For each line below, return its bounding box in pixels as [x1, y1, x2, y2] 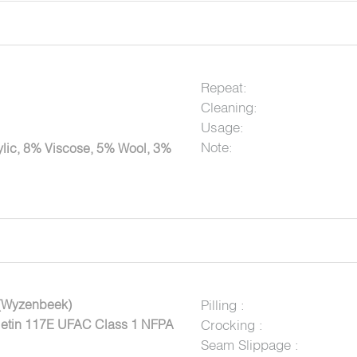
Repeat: [200, 79, 247, 96]
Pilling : [200, 296, 245, 313]
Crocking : [200, 316, 263, 333]
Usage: [200, 119, 244, 136]
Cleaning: [200, 99, 257, 116]
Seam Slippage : [200, 335, 299, 353]
